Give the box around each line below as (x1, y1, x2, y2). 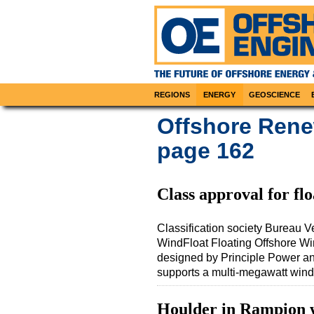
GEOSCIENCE (249, 90, 300, 100)
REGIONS (154, 90, 191, 100)
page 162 (157, 138, 254, 164)
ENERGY (203, 90, 236, 100)
